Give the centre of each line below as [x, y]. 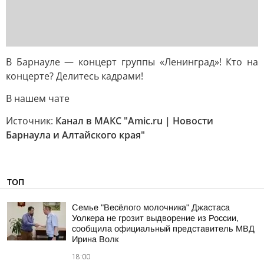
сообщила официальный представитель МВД [163, 229]
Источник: [31, 121]
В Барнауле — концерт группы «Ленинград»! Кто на [132, 62]
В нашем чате [38, 98]
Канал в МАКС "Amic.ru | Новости [134, 121]
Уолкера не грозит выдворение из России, [155, 218]
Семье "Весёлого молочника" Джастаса [151, 207]
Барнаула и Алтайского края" [75, 135]
